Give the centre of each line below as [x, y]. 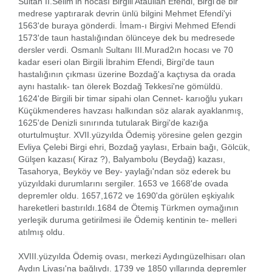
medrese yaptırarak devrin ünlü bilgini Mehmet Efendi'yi [125, 13]
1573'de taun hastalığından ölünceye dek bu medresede [127, 37]
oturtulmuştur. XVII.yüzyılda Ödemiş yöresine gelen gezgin [130, 134]
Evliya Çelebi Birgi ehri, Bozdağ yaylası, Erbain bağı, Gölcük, [134, 147]
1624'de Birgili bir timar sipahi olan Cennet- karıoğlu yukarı [131, 98]
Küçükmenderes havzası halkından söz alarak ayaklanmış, [131, 110]
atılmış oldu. [42, 232]
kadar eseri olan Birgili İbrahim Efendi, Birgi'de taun [116, 62]
